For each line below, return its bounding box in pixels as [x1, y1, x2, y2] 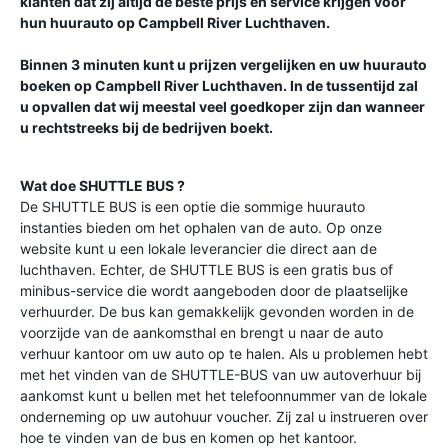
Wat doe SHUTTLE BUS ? [20, 177, 185, 194]
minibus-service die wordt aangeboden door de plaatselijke [20, 282, 408, 299]
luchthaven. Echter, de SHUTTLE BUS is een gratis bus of [20, 261, 393, 278]
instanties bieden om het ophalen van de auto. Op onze [20, 219, 382, 236]
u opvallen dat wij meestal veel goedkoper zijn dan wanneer [20, 98, 425, 115]
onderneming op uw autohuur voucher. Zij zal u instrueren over [20, 408, 428, 425]
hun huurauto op [20, 14, 138, 31]
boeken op [20, 77, 95, 94]
